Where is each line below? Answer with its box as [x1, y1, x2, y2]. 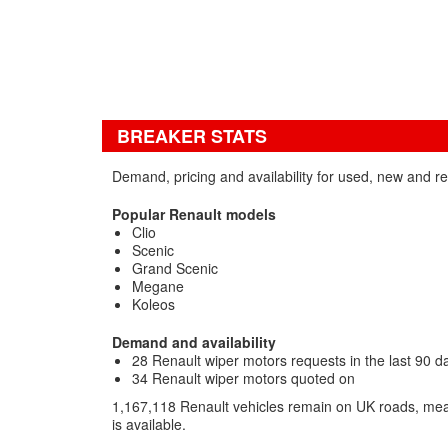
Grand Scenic [132, 258, 218, 278]
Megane [132, 276, 184, 296]
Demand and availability [112, 332, 276, 352]
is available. [112, 414, 186, 434]
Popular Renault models [112, 204, 276, 224]
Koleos [132, 294, 175, 314]
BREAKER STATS [117, 123, 267, 149]
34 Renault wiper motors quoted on [132, 368, 355, 388]
